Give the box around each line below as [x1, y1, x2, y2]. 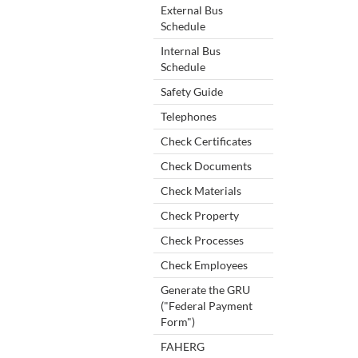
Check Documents [161, 158, 252, 173]
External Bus [161, 2, 223, 17]
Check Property [161, 208, 239, 222]
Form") [161, 314, 195, 328]
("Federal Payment [161, 298, 253, 312]
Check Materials [161, 183, 241, 197]
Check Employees [161, 257, 248, 272]
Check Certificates [161, 133, 252, 148]
